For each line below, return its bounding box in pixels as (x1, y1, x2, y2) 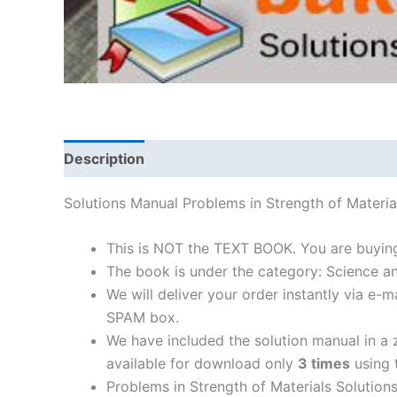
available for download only (106, 354, 298, 373)
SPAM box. (106, 308, 179, 327)
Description (64, 149, 144, 167)
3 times (298, 354, 350, 373)
